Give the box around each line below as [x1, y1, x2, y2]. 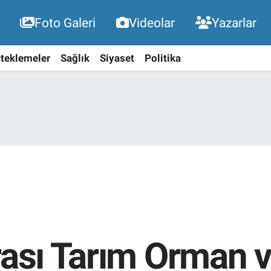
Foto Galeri [34, 15, 96, 31]
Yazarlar [212, 15, 256, 31]
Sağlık [60, 51, 90, 64]
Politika [144, 51, 181, 64]
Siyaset [99, 51, 134, 64]
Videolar [129, 15, 175, 31]
